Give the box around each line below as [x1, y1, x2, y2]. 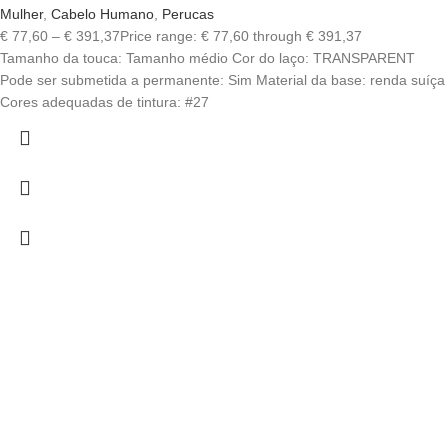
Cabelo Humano [51, 6, 154, 23]
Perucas [162, 6, 214, 23]
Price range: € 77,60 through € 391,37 [120, 28, 362, 45]
